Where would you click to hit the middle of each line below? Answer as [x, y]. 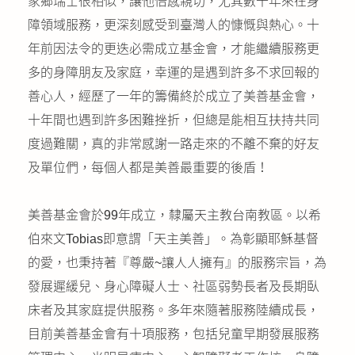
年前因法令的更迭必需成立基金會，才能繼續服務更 [174, 49]
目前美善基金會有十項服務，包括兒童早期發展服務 [174, 334]
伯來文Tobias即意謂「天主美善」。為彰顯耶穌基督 [173, 239]
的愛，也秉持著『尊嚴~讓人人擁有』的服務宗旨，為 [177, 263]
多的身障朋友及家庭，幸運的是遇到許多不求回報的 [174, 73]
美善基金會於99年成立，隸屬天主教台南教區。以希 [174, 215]
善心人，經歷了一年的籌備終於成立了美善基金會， [174, 96]
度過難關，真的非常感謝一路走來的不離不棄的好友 [174, 144]
